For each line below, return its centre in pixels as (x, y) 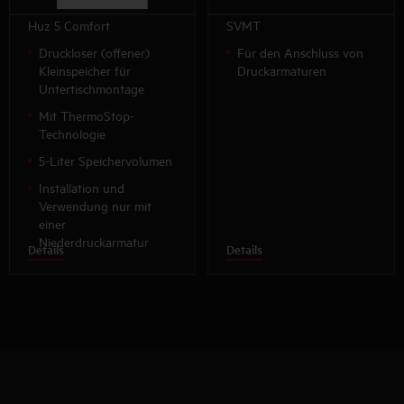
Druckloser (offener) (94, 52)
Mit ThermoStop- (87, 115)
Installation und (82, 188)
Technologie (72, 133)
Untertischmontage (92, 88)
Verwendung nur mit (95, 206)
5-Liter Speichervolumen (106, 161)
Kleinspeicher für (85, 70)
